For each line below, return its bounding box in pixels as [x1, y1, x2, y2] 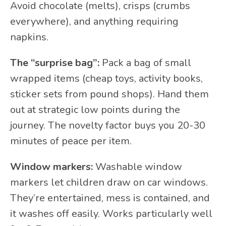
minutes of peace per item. [10, 134, 132, 148]
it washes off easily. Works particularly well [10, 207, 212, 221]
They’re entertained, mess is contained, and [10, 191, 210, 205]
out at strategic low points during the [10, 103, 180, 117]
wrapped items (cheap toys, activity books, [10, 72, 203, 86]
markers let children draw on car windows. [10, 176, 208, 190]
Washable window [93, 160, 182, 174]
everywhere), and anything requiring [10, 15, 179, 29]
